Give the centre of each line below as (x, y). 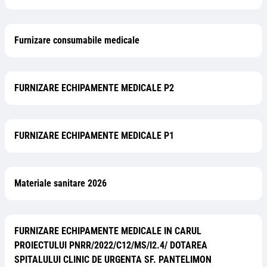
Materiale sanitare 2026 (60, 183)
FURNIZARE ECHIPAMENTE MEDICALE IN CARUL (108, 231)
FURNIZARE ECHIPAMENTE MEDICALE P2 (94, 88)
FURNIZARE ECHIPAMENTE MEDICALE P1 (94, 136)
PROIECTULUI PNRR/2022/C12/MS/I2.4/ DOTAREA (111, 245)
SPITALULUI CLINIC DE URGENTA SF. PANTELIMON (113, 260)
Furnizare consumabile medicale (77, 40)
